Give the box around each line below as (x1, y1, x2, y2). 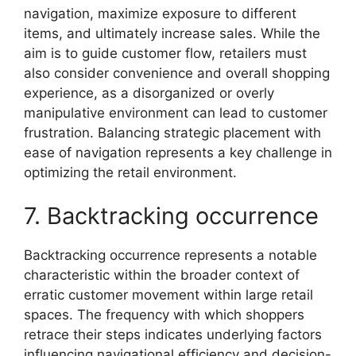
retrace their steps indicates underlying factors (24, 327, 322, 342)
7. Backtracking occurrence (24, 202, 319, 230)
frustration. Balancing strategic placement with (24, 124, 321, 141)
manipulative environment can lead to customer (24, 104, 327, 121)
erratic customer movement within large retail (24, 287, 313, 303)
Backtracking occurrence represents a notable (24, 247, 317, 263)
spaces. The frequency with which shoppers (24, 307, 304, 323)
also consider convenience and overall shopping (24, 64, 330, 81)
